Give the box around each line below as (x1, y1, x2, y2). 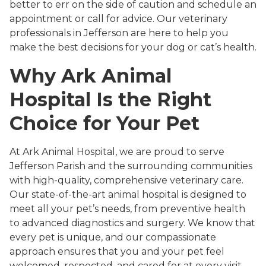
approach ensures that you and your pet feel (9, 246, 224, 258)
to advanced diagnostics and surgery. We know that (9, 217, 255, 229)
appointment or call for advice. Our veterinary (9, 13, 227, 25)
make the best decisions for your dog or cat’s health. (9, 42, 256, 53)
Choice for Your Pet (9, 112, 199, 135)
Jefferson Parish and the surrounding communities (9, 160, 252, 172)
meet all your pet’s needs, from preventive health (9, 203, 245, 215)
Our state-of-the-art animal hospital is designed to (9, 189, 246, 201)
